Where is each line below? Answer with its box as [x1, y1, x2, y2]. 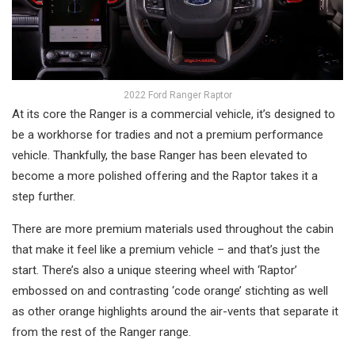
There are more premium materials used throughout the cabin [12, 222, 334, 237]
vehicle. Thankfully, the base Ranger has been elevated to [12, 148, 307, 163]
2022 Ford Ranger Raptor [123, 90, 232, 101]
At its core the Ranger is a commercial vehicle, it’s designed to [12, 107, 335, 122]
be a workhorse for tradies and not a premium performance [12, 128, 323, 143]
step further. [12, 189, 75, 204]
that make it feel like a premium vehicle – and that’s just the [12, 242, 320, 258]
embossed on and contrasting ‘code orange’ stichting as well [12, 284, 328, 299]
